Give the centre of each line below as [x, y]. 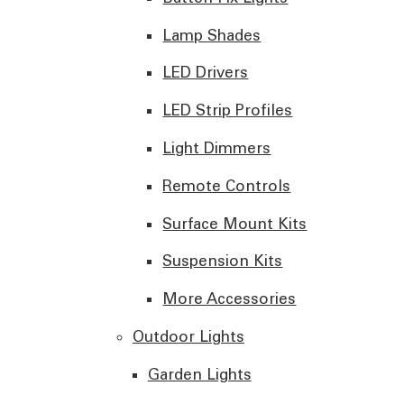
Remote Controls [227, 185]
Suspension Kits [223, 261]
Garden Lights [199, 374]
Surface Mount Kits [235, 223]
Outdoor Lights [188, 337]
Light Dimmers [217, 148]
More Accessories [230, 299]
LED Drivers [206, 73]
